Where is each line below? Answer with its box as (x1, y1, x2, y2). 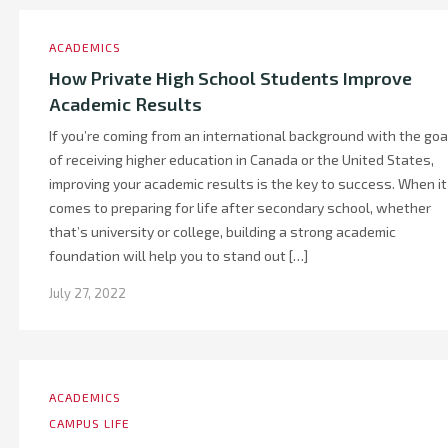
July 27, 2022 (49, 285, 126, 301)
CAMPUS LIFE (49, 416, 130, 430)
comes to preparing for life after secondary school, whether (49, 199, 431, 216)
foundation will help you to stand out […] (49, 247, 308, 264)
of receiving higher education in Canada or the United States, (49, 151, 434, 168)
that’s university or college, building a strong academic (49, 223, 396, 240)
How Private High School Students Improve (49, 67, 412, 89)
